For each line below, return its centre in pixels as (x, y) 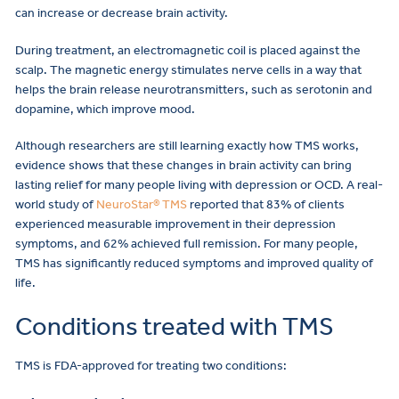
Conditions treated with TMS (175, 327)
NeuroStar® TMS (142, 205)
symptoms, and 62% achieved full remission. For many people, (187, 244)
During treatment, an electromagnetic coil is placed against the (188, 50)
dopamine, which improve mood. (105, 109)
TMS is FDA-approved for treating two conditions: (151, 365)
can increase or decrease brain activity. (122, 12)
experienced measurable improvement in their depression (175, 224)
